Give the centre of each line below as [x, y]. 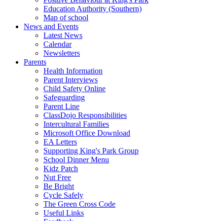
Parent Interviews [71, 79]
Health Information [73, 71]
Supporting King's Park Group [91, 150]
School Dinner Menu [76, 159]
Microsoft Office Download [87, 133]
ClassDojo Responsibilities [85, 115]
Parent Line [61, 106]
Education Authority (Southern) [92, 8]
